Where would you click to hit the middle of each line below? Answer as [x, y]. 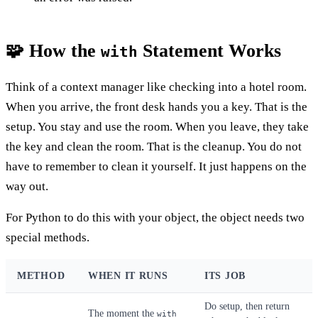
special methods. [48, 237]
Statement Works [209, 50]
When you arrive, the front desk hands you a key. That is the [157, 106]
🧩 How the [53, 50]
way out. [27, 186]
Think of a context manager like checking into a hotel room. [156, 87]
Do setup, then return [247, 306]
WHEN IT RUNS [128, 275]
